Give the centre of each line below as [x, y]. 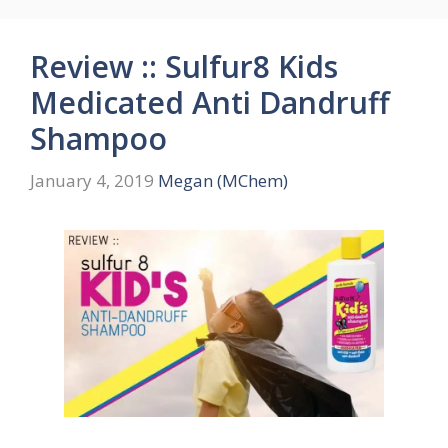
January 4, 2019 [92, 180]
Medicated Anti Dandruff [210, 103]
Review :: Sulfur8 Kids [184, 67]
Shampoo [98, 139]
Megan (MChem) [223, 180]
